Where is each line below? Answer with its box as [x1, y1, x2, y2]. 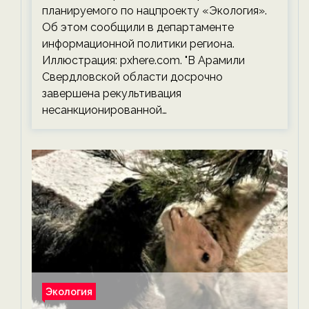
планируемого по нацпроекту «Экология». [42, 4, 267, 17]
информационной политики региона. [42, 37, 235, 50]
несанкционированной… [42, 103, 167, 117]
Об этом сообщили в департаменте [42, 21, 234, 34]
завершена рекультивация [42, 87, 181, 100]
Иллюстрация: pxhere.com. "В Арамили [42, 54, 245, 67]
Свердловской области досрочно [42, 70, 223, 83]
